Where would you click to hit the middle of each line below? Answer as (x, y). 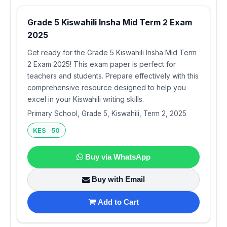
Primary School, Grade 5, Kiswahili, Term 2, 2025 (107, 113)
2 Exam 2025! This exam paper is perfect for (102, 64)
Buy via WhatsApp (118, 157)
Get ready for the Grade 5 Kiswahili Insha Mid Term (112, 52)
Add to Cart (118, 202)
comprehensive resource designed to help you (107, 87)
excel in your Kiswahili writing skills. (86, 99)
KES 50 (47, 130)
